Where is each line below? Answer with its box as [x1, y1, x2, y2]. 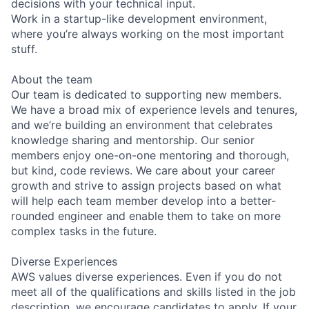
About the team [11, 72, 92, 86]
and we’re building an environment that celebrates [11, 117, 272, 132]
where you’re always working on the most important [11, 26, 284, 41]
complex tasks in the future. [11, 223, 157, 238]
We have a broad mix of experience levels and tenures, [11, 102, 297, 117]
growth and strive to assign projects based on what [11, 178, 281, 192]
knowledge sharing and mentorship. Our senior [11, 132, 255, 147]
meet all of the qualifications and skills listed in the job [11, 284, 296, 299]
